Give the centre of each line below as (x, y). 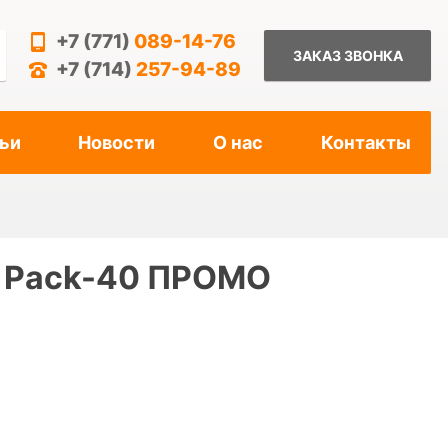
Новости (117, 142)
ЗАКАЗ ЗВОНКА (347, 55)
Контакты (365, 142)
